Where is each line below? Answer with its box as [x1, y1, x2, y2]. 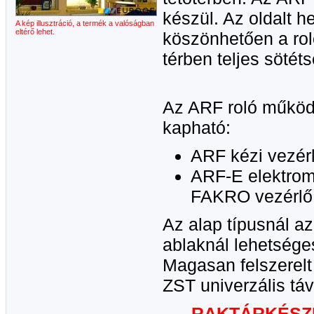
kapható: [163, 118, 231, 137]
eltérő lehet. [15, 27, 55, 36]
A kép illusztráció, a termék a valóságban [15, 19, 154, 27]
